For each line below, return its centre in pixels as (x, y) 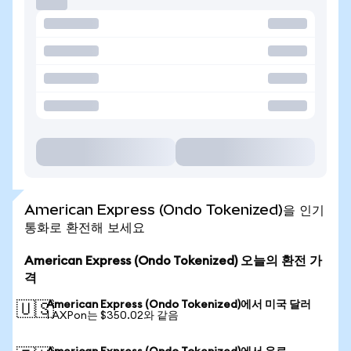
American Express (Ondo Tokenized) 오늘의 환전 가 (173, 261)
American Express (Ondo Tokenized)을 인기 (174, 210)
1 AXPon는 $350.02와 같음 (112, 316)
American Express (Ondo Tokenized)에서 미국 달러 (179, 305)
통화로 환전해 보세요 (85, 227)
